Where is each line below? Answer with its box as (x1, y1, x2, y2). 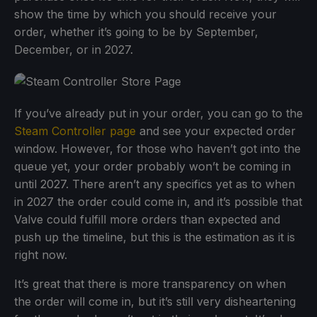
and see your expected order (136, 123, 296, 138)
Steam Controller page (14, 123, 136, 138)
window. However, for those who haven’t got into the (14, 141, 301, 156)
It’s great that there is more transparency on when (14, 276, 286, 291)
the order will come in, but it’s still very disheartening (14, 294, 296, 309)
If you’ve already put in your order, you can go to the (14, 105, 303, 120)
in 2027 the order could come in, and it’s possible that (14, 194, 302, 209)
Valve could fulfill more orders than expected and (14, 212, 280, 226)
